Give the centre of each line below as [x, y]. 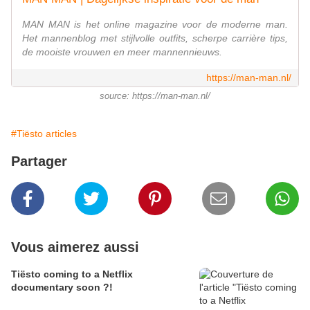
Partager [39, 162]
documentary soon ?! [62, 288]
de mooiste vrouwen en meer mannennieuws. [122, 52]
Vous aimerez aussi [75, 247]
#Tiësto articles [44, 134]
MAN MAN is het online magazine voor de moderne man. [155, 25]
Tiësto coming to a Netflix [72, 274]
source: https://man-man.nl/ [155, 97]
